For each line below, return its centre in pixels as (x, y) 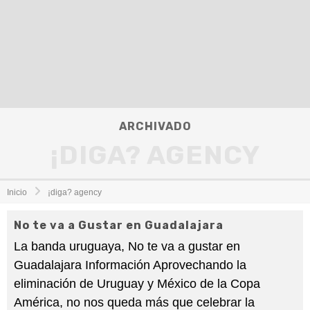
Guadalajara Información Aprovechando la (130, 265)
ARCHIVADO (155, 126)
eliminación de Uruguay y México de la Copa (137, 284)
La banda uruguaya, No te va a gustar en (127, 246)
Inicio (17, 192)
